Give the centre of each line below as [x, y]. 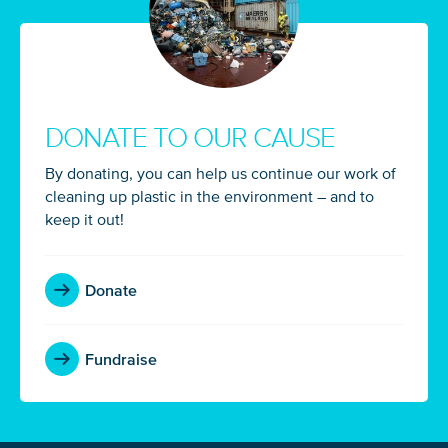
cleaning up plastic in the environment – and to [209, 195]
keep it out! [84, 218]
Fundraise [121, 358]
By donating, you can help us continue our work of [220, 172]
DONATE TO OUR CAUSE [190, 138]
